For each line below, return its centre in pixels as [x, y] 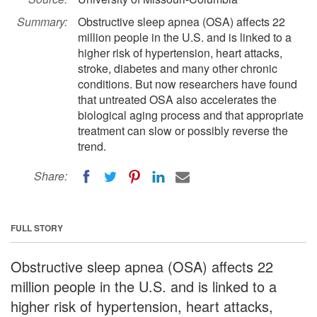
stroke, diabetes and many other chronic [178, 68]
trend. [92, 146]
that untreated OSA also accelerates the [177, 99]
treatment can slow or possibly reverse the [183, 131]
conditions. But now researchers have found [188, 84]
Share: [51, 176]
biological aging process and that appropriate [191, 115]
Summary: [42, 22]
